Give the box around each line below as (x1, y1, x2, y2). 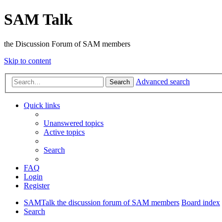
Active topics (44, 128, 85, 137)
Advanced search (136, 77, 190, 86)
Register (24, 181, 50, 190)
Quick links (24, 101, 60, 110)
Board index (181, 198, 220, 207)
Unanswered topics (44, 119, 104, 128)
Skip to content (4, 56, 51, 65)
